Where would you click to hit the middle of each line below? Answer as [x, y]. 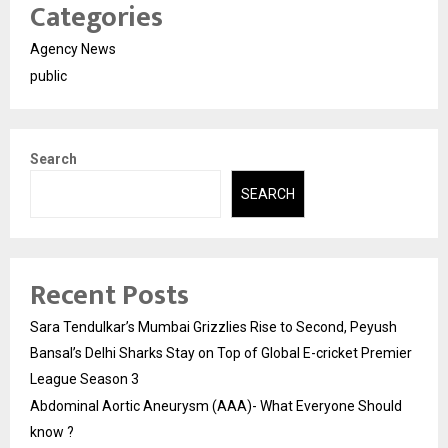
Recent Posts [109, 295]
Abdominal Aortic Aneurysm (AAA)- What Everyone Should [216, 406]
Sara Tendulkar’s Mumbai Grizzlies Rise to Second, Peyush [213, 327]
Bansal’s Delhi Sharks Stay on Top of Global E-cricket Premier [221, 353]
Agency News [73, 48]
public [48, 75]
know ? [52, 432]
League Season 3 [84, 379]
